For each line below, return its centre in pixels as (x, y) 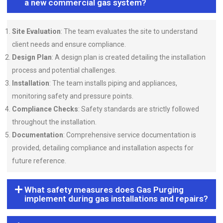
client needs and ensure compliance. (69, 44)
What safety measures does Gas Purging (104, 190)
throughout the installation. (54, 122)
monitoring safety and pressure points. (73, 96)
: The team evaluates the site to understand (129, 31)
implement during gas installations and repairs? (116, 199)
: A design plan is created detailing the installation (129, 57)
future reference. (39, 161)
